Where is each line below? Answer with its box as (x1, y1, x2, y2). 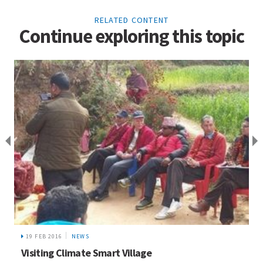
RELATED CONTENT (94, 15, 169, 26)
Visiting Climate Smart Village (21, 246, 151, 260)
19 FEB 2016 (26, 232, 63, 241)
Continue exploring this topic (19, 24, 244, 49)
